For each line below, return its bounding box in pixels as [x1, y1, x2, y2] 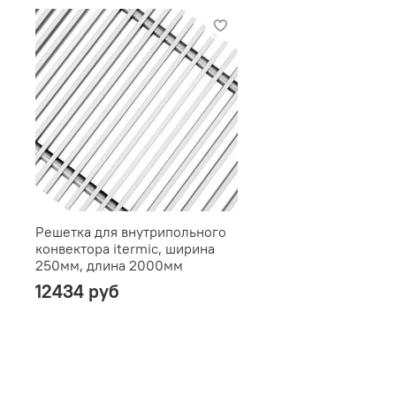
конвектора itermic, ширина [35, 240, 216, 258]
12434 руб [35, 279, 120, 304]
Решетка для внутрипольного [35, 223, 227, 241]
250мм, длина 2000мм [35, 256, 184, 275]
